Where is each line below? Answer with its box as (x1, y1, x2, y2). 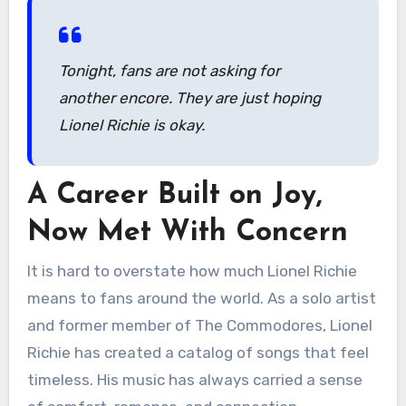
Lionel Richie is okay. (58, 115, 205, 134)
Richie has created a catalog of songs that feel (26, 343, 369, 362)
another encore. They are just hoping (58, 88, 321, 107)
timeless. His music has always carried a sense (26, 371, 362, 390)
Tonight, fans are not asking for (58, 61, 280, 80)
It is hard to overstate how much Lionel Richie (26, 262, 357, 281)
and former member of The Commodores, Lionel (26, 316, 372, 335)
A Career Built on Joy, (26, 180, 323, 210)
